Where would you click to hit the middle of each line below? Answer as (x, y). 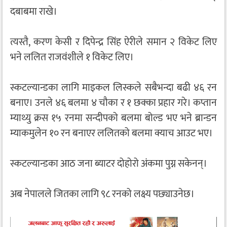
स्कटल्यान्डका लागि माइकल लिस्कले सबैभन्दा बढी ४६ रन (113, 88)
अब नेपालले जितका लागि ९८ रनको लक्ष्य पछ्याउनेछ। (102, 194)
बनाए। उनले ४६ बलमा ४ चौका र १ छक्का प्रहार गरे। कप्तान (113, 103)
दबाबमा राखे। (34, 12)
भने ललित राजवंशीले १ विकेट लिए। (72, 58)
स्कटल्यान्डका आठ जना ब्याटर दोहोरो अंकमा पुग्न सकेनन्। (109, 164)
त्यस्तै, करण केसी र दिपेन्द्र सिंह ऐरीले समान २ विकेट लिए (113, 42)
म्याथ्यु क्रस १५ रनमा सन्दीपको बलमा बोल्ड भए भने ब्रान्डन (113, 118)
